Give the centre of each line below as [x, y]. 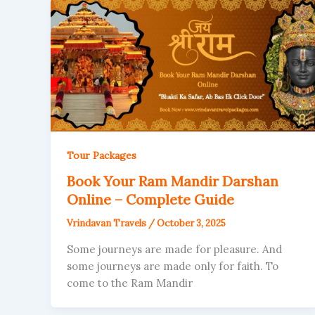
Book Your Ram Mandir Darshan [172, 181]
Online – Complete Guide [150, 200]
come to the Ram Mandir [129, 283]
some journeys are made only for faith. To [172, 266]
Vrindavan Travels [107, 224]
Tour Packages [101, 156]
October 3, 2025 [191, 224]
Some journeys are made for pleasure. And [174, 249]
